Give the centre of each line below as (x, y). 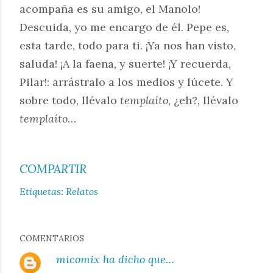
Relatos (82, 191)
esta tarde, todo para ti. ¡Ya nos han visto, (128, 45)
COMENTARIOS (52, 238)
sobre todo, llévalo (70, 100)
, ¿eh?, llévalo (203, 100)
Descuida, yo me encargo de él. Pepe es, (124, 27)
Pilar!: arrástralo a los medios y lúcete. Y (126, 82)
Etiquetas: (41, 191)
